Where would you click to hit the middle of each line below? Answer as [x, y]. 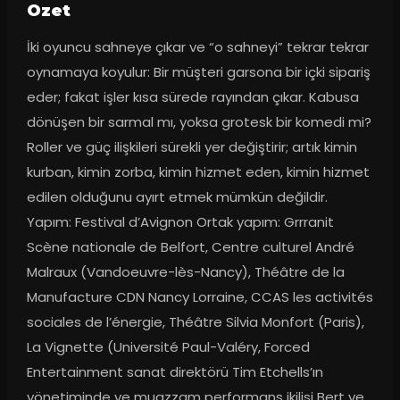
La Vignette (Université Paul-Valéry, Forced [168, 347]
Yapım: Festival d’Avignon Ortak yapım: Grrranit [180, 222]
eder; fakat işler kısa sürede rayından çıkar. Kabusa [192, 97]
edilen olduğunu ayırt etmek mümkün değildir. [177, 197]
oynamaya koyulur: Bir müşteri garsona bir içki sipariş [198, 72]
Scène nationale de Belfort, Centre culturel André [190, 247]
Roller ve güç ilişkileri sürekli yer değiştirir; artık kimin [192, 147]
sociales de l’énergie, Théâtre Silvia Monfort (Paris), [195, 322]
